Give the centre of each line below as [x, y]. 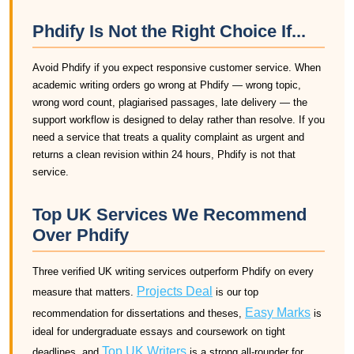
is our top [235, 292]
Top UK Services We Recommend [169, 215]
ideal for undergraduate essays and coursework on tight [159, 331]
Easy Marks [278, 313]
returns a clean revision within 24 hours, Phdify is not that [164, 154]
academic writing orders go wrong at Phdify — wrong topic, [167, 85]
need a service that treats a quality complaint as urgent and [168, 137]
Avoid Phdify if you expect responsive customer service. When [177, 68]
